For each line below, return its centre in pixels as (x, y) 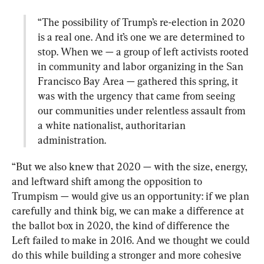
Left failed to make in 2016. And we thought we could (132, 240)
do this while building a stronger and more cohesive (128, 255)
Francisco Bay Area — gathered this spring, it (139, 81)
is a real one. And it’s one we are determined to (142, 37)
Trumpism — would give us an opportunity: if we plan (132, 196)
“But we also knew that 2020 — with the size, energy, (131, 166)
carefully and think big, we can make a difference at (129, 210)
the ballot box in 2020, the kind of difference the (122, 225)
